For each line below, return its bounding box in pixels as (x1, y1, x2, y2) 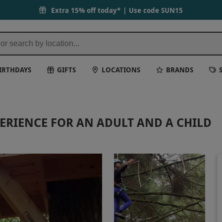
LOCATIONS (102, 64, 141, 74)
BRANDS (166, 64, 194, 74)
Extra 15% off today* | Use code (51, 5, 161, 15)
